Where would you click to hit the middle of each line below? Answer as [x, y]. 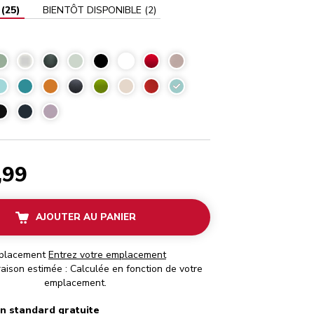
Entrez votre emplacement [107, 255]
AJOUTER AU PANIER [86, 217]
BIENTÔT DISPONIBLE [92, 10]
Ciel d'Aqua [197, 87]
